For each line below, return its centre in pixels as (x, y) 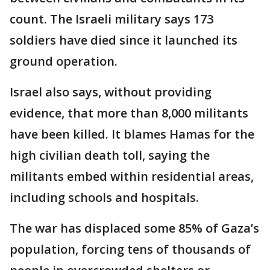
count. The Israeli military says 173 (111, 19)
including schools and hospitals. (104, 197)
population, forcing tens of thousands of (130, 249)
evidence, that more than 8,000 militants (129, 113)
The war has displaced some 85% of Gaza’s (134, 228)
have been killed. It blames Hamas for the (132, 134)
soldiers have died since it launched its (124, 40)
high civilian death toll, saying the (110, 155)
